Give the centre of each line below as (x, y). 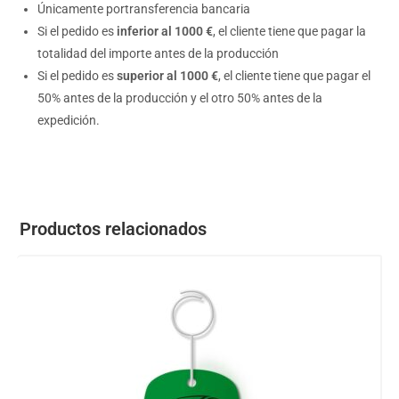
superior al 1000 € (168, 75)
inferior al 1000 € (164, 31)
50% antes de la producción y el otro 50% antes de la (180, 98)
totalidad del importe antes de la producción (159, 53)
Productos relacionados (114, 228)
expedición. (69, 120)
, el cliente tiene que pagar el (295, 75)
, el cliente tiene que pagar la (290, 31)
